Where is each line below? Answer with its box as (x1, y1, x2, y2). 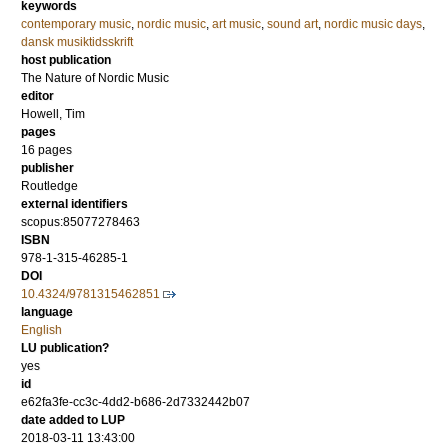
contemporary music (21, 17, 131, 32)
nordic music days (324, 17, 422, 32)
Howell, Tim (21, 107, 85, 122)
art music (212, 17, 261, 32)
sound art (267, 17, 318, 32)
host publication (21, 53, 111, 68)
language (21, 305, 73, 320)
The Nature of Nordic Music (21, 71, 169, 86)
